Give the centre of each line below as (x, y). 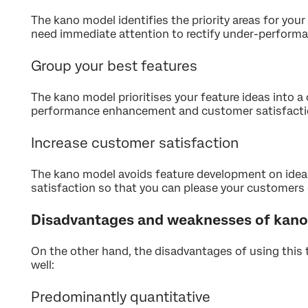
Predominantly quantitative (121, 297)
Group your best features (114, 66)
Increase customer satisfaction (135, 143)
